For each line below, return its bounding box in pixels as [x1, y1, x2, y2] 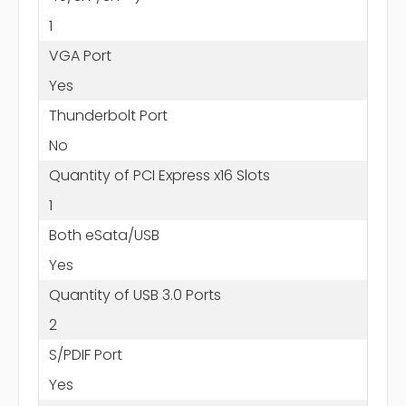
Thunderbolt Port [48, 104, 168, 126]
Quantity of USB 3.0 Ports [48, 284, 221, 305]
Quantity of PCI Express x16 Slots [48, 164, 270, 186]
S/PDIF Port [48, 343, 122, 365]
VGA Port [48, 44, 111, 66]
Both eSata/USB [48, 224, 159, 246]
